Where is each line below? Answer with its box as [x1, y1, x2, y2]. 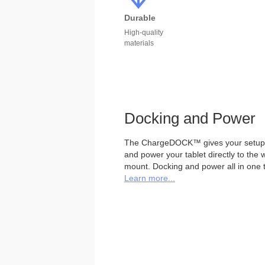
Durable [124, 13, 156, 22]
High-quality [124, 28, 163, 37]
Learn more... [124, 173, 175, 183]
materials [124, 39, 154, 47]
